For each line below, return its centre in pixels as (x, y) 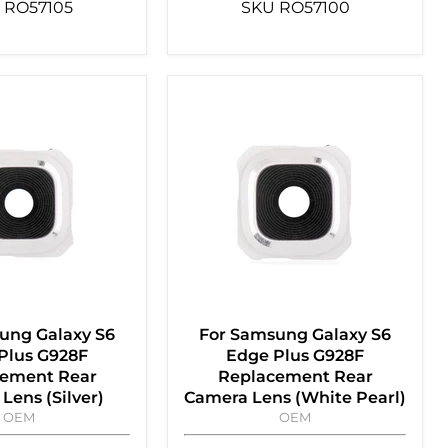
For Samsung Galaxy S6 (295, 335)
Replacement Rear (295, 377)
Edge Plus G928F (295, 356)
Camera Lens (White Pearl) (295, 398)
